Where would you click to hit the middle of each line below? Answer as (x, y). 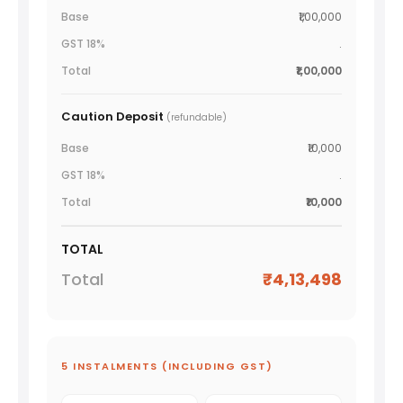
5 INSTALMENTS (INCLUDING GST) (167, 367)
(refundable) (197, 118)
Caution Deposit (114, 117)
